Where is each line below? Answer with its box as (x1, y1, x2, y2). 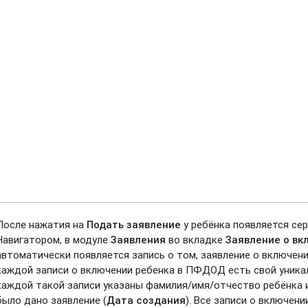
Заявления (111, 232, 166, 246)
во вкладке (166, 232, 226, 246)
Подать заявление (87, 217, 181, 231)
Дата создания (107, 293, 186, 307)
